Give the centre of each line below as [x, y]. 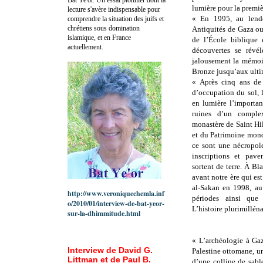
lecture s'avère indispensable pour [114, 9]
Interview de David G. [110, 250]
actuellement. [85, 47]
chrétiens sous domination [104, 28]
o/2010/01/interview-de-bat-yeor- [116, 203]
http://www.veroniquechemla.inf [116, 193]
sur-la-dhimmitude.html [104, 213]
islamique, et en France [99, 37]
